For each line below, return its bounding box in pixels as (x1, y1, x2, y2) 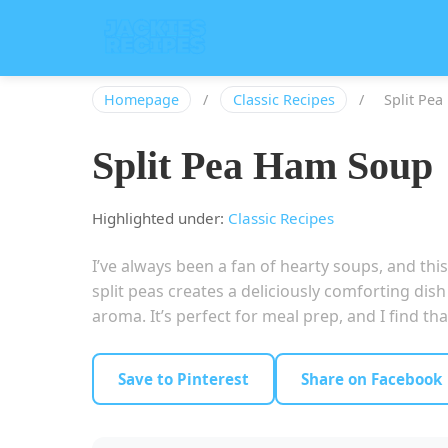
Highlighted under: (92, 208, 228, 229)
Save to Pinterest (118, 369, 249, 390)
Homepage (104, 90, 180, 109)
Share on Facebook (301, 369, 442, 390)
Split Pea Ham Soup (92, 143, 433, 189)
